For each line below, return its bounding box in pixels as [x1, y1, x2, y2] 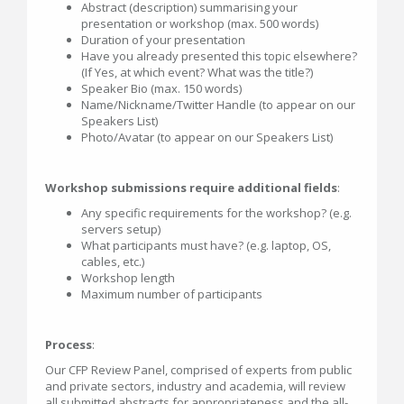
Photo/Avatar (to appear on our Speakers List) [81, 128, 333, 145]
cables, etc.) [81, 252, 144, 270]
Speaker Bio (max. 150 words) [81, 79, 242, 96]
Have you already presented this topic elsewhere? [81, 47, 357, 64]
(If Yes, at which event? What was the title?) [81, 63, 313, 80]
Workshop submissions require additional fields [45, 179, 337, 196]
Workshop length [81, 269, 175, 286]
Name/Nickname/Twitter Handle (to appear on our [81, 96, 355, 113]
